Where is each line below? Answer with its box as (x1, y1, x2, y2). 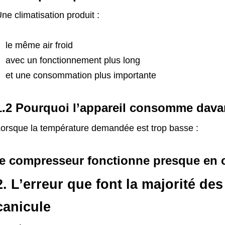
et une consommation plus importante (5, 70, 156, 80)
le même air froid (5, 40, 73, 50)
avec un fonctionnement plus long (5, 55, 140, 65)
